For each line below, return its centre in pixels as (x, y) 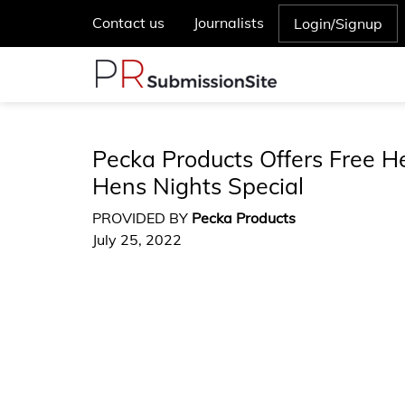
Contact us (128, 23)
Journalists (229, 23)
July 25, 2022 (137, 240)
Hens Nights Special (198, 186)
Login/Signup (338, 24)
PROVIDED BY (142, 218)
